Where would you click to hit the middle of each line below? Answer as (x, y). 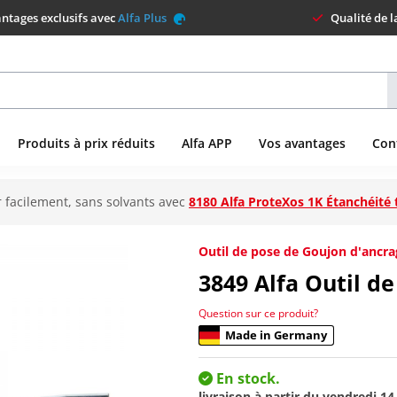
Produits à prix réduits (86, 143)
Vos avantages (302, 143)
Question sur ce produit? (258, 313)
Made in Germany (276, 335)
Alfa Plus (144, 18)
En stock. (246, 378)
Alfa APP (207, 143)
